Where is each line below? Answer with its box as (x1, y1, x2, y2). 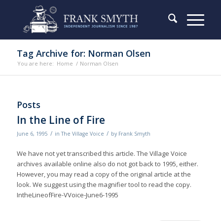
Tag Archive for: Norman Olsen (16, 47, 150, 59)
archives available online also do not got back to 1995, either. (16, 159, 198, 169)
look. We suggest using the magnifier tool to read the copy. (16, 180, 191, 189)
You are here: (17, 60, 54, 67)
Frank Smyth (118, 130, 150, 137)
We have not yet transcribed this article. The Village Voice (16, 149, 187, 158)
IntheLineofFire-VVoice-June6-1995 (16, 190, 118, 200)
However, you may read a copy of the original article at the (16, 170, 191, 179)
